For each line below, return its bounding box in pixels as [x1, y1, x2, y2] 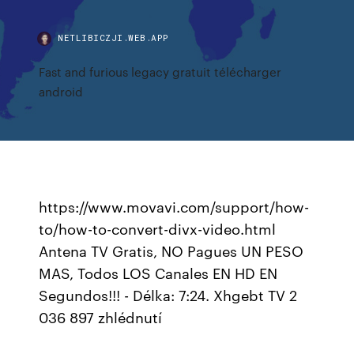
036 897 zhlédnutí [39, 307, 163, 327]
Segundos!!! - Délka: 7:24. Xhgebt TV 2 [39, 284, 298, 305]
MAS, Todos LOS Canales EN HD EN [39, 262, 278, 283]
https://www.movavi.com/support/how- [39, 196, 310, 217]
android [39, 83, 84, 100]
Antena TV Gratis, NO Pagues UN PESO [39, 240, 304, 261]
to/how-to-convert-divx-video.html [39, 218, 277, 239]
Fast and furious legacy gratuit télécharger [39, 63, 282, 80]
